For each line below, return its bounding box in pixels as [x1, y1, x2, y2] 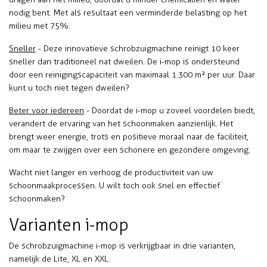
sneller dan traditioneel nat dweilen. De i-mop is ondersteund [9, 57, 240, 67]
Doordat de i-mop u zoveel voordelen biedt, [92, 105, 255, 116]
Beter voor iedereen [9, 105, 84, 116]
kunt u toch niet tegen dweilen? [9, 83, 129, 93]
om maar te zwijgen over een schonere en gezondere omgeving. [9, 145, 250, 155]
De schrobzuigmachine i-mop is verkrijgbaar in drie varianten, [9, 241, 235, 251]
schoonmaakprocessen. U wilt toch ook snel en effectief [9, 181, 220, 191]
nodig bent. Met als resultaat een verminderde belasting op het [9, 8, 247, 18]
